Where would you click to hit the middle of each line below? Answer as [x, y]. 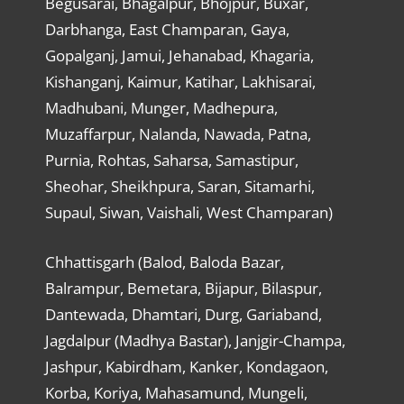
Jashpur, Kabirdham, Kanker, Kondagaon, [186, 366]
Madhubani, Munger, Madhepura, [161, 108]
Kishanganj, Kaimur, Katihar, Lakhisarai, [180, 82]
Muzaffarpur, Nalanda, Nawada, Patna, [178, 134]
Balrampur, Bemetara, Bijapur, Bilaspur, [183, 288]
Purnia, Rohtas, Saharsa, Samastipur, [171, 161]
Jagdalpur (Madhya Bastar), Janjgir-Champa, [195, 340]
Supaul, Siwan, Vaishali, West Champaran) [188, 213]
